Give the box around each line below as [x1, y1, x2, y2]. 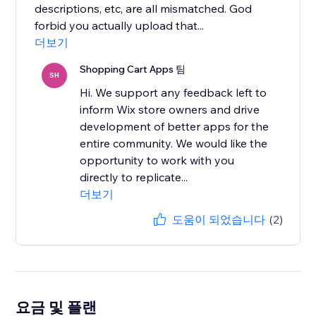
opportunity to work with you [80, 153, 235, 168]
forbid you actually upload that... [35, 18, 205, 33]
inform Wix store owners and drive [80, 102, 260, 117]
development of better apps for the [80, 119, 269, 134]
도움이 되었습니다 [171, 212, 265, 227]
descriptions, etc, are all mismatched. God [35, 1, 253, 16]
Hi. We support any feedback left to [80, 85, 267, 100]
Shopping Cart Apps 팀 [80, 63, 186, 76]
